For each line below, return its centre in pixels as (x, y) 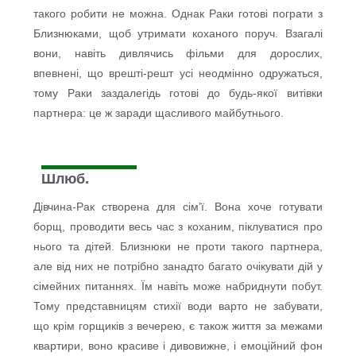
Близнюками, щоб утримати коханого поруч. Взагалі (178, 34)
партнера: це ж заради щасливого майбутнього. (159, 113)
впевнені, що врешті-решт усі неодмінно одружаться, (178, 74)
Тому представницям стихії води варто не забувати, (178, 306)
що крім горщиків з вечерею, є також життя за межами (178, 326)
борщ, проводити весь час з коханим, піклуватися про (178, 227)
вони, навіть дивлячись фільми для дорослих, (178, 54)
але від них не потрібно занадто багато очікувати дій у (178, 267)
